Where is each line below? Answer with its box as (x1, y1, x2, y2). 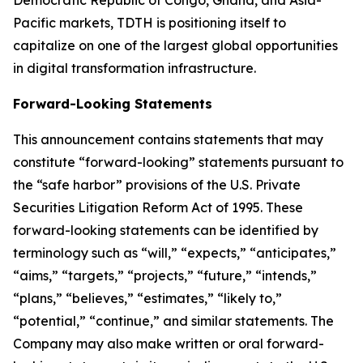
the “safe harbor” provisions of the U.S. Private (13, 177, 301, 194)
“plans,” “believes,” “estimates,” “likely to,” (13, 290, 282, 307)
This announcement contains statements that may (13, 131, 323, 148)
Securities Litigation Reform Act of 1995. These (13, 199, 303, 216)
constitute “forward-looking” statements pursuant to (13, 154, 344, 171)
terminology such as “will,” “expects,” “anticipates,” (13, 245, 336, 262)
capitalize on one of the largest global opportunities (13, 37, 338, 54)
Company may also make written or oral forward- (13, 335, 324, 352)
